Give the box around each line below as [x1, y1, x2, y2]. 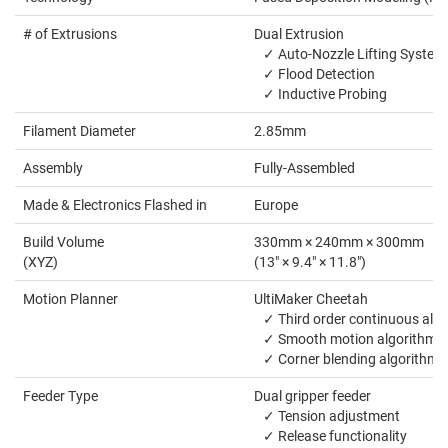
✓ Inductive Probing [254, 86, 387, 103]
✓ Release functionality [254, 428, 407, 445]
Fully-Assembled [254, 160, 355, 177]
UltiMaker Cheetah [254, 291, 368, 308]
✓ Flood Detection [254, 66, 375, 83]
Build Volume [23, 234, 104, 251]
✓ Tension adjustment [254, 408, 400, 425]
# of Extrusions [23, 26, 117, 43]
